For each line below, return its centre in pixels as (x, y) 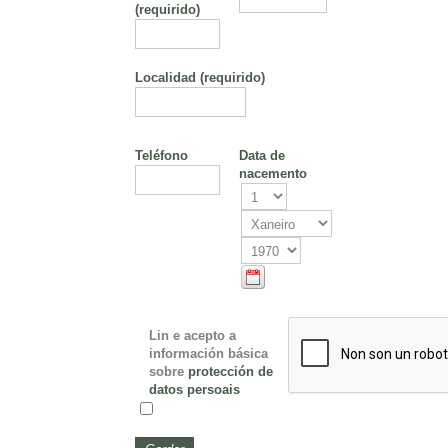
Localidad (167, 77)
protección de (230, 371)
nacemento (273, 173)
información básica (208, 353)
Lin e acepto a (192, 335)
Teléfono (161, 155)
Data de (262, 155)
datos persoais (194, 389)
